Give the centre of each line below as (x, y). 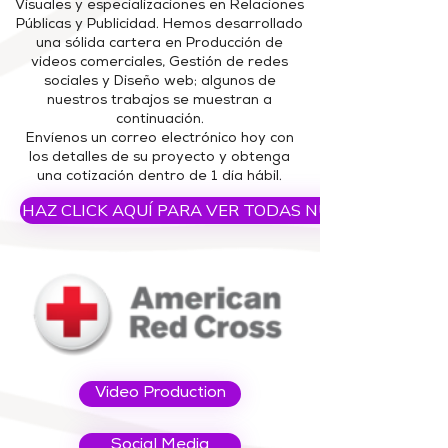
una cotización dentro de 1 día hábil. (159, 177)
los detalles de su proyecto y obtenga (159, 158)
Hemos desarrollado (233, 25)
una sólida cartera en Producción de (159, 44)
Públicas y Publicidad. (87, 25)
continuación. (159, 120)
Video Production (160, 394)
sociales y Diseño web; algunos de (159, 82)
